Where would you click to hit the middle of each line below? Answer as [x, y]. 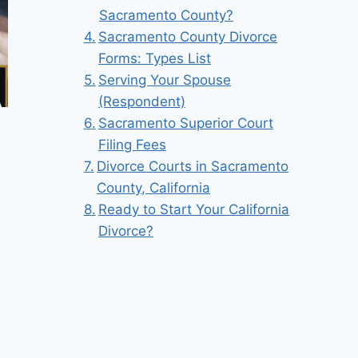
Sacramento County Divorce [188, 37]
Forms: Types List [155, 59]
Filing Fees [133, 145]
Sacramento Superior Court [186, 123]
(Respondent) [142, 102]
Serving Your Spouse [165, 80]
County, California [154, 188]
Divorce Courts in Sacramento [193, 167]
